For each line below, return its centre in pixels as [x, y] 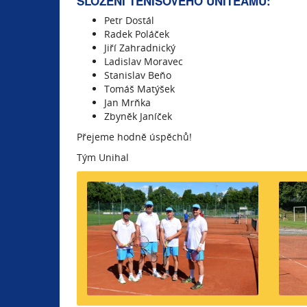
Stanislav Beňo [138, 75]
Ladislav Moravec [144, 61]
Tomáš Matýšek [139, 89]
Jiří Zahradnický [140, 48]
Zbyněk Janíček [138, 116]
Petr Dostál [129, 20]
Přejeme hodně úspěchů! [134, 137]
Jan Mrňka [127, 102]
